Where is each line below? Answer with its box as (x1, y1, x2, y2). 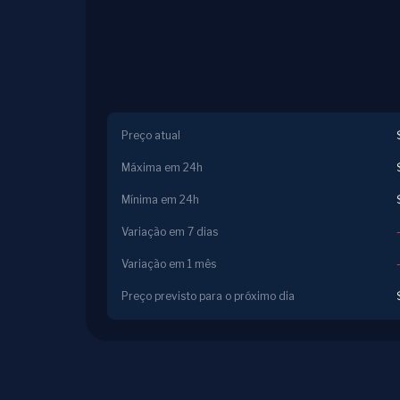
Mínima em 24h (121, 193, 199, 206)
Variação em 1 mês (121, 257, 216, 271)
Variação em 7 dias (121, 225, 218, 238)
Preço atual (121, 129, 180, 142)
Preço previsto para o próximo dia (121, 289, 295, 303)
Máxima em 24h (121, 161, 203, 174)
